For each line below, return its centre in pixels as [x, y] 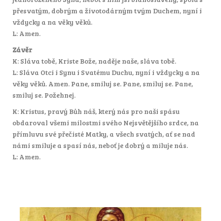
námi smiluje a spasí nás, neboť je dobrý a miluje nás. [100, 145]
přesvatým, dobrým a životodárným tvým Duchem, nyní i [107, 10]
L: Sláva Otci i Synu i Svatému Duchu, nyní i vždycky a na [106, 72]
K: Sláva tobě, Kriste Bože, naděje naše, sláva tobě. [94, 61]
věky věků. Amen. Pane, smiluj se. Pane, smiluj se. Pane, [103, 83]
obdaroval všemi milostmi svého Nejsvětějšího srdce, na [106, 122]
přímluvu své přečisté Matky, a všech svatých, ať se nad [104, 134]
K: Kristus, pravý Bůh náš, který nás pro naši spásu [96, 111]
